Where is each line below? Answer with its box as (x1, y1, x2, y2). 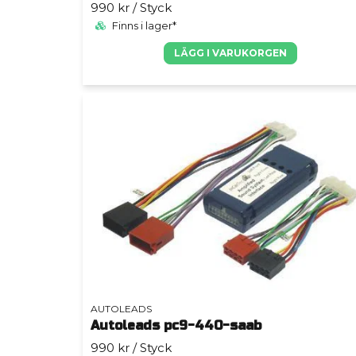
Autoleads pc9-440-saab (91, 318, 261, 334)
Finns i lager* (110, 19, 176, 32)
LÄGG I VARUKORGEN (173, 46, 287, 59)
